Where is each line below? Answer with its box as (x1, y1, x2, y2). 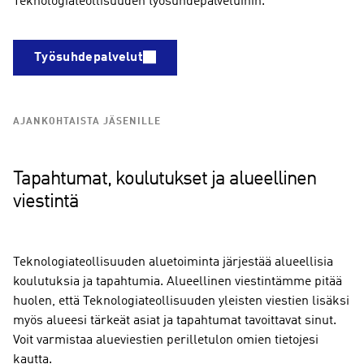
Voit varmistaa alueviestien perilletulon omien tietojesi (13, 334, 318, 347)
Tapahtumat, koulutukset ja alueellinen (13, 170, 316, 189)
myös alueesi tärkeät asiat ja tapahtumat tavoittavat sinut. (13, 314, 336, 327)
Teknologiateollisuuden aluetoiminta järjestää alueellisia (13, 256, 333, 269)
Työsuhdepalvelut (34, 51, 144, 64)
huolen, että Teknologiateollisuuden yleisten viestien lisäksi (13, 295, 349, 308)
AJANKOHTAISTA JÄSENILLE (13, 117, 161, 127)
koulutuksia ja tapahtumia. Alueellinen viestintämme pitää (13, 275, 342, 288)
